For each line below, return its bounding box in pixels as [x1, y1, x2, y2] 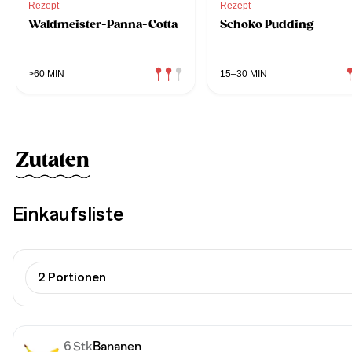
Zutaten [16, 148, 90, 172]
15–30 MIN [220, 68, 267, 79]
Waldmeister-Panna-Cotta [28, 16, 177, 31]
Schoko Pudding [220, 16, 313, 31]
